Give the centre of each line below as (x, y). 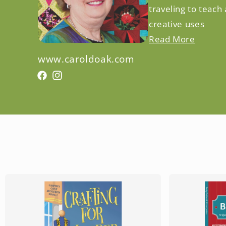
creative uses (177, 24)
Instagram (82, 78)
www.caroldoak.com (86, 59)
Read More (172, 39)
